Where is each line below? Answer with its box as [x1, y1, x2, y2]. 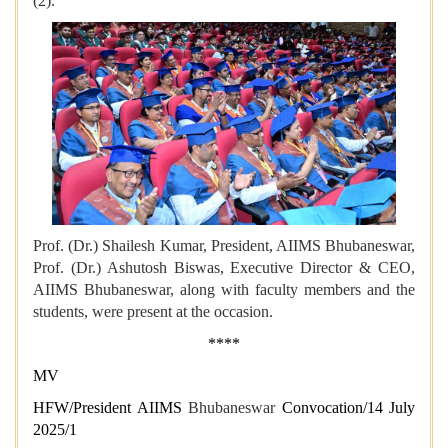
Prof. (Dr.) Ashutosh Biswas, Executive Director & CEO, [33, 258, 415, 276]
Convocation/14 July [275, 398, 415, 416]
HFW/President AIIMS [33, 398, 188, 416]
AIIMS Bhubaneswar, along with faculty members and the [33, 280, 415, 298]
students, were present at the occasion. [33, 302, 273, 320]
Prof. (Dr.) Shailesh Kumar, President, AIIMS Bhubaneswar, [33, 236, 415, 254]
